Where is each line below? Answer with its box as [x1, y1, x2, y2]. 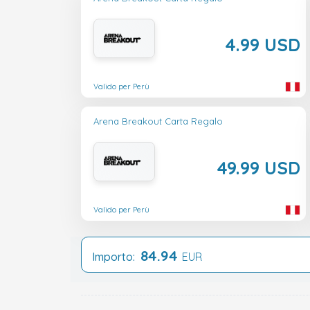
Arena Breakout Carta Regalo [93, 115, 223, 127]
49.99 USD [217, 156, 300, 179]
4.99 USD [225, 33, 300, 56]
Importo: [92, 250, 140, 264]
